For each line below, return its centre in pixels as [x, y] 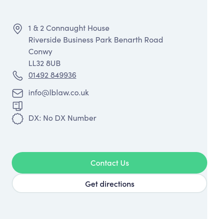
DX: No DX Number [62, 118]
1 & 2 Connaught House [69, 28]
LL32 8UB [44, 63]
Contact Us [109, 162]
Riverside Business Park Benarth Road [96, 39]
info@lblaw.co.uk [59, 92]
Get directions [109, 183]
